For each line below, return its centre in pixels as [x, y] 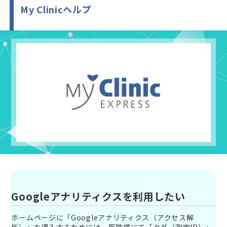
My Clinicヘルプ [56, 9]
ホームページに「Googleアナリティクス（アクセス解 [103, 217]
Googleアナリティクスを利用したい [98, 196]
